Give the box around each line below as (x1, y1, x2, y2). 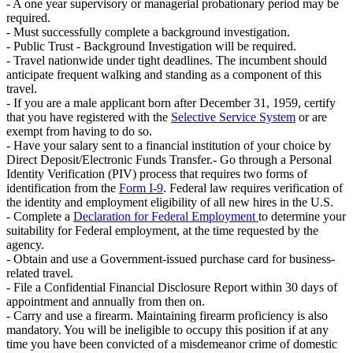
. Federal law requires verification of (163, 181, 343, 195)
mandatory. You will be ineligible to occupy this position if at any (6, 323, 329, 337)
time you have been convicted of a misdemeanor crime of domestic (6, 337, 337, 351)
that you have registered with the (6, 110, 171, 124)
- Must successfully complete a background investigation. (6, 25, 290, 39)
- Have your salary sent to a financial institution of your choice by (6, 139, 331, 153)
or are (295, 110, 327, 124)
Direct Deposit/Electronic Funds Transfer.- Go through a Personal (6, 153, 332, 167)
